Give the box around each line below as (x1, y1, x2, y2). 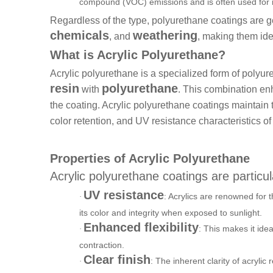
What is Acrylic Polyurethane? (50, 48, 225, 62)
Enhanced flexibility (83, 220, 199, 234)
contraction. (79, 239, 124, 250)
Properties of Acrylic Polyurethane (50, 151, 250, 165)
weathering (133, 28, 197, 42)
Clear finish (83, 252, 151, 266)
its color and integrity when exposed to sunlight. (79, 207, 262, 218)
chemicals (50, 28, 109, 42)
